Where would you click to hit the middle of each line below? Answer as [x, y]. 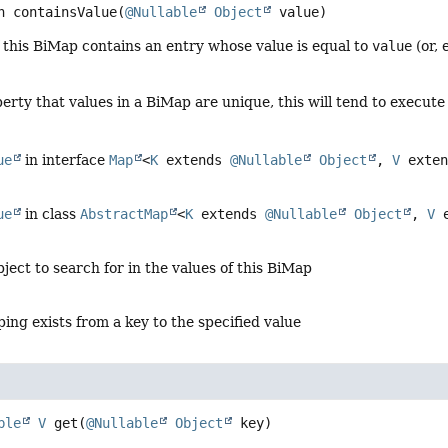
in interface [65, 160]
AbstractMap [124, 214]
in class [51, 214]
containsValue [65, 11]
